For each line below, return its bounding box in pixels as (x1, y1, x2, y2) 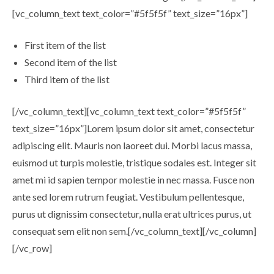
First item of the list (24, 39, 106, 51)
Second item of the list (24, 56, 117, 68)
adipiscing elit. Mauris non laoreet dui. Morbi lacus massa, (12, 139, 252, 151)
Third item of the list (24, 73, 109, 85)
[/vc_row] (12, 242, 52, 254)
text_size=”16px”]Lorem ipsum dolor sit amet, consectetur (12, 122, 254, 134)
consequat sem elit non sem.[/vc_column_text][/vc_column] (12, 225, 256, 237)
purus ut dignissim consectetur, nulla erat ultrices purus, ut (12, 208, 251, 220)
